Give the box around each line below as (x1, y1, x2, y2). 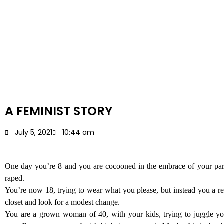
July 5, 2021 (15, 127, 52, 137)
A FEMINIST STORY (5, 103, 112, 119)
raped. (5, 174, 26, 182)
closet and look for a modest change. (5, 198, 122, 206)
